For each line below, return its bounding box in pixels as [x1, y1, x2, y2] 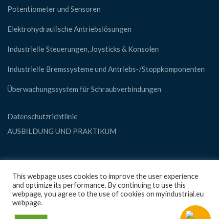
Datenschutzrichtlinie [7, 112, 78, 121]
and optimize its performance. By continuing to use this [12, 181, 186, 189]
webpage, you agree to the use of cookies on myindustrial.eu [12, 190, 204, 198]
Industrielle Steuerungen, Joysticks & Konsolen [7, 44, 159, 53]
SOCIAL [7, 162, 36, 174]
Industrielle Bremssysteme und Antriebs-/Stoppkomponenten [7, 65, 205, 73]
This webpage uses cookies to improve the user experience [12, 172, 198, 180]
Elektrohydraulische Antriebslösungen [7, 24, 131, 33]
